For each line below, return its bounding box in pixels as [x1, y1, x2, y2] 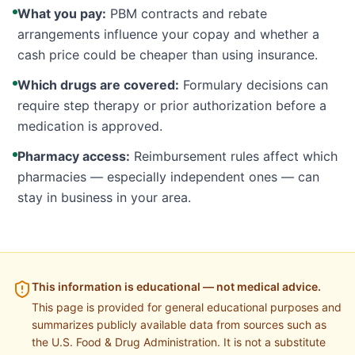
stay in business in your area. [17, 189, 191, 205]
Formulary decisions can [179, 77, 328, 93]
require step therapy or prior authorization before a [17, 97, 326, 113]
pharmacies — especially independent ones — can [17, 169, 319, 185]
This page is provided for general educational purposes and [32, 300, 342, 314]
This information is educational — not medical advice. [32, 280, 321, 293]
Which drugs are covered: [17, 77, 179, 93]
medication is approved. [17, 118, 162, 134]
